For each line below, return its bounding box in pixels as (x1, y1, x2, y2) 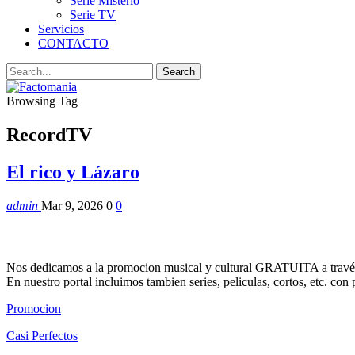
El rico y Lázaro (6, 161, 139, 182)
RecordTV (6, 124, 92, 145)
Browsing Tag (6, 94, 78, 108)
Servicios (38, 22, 84, 36)
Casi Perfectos (6, 329, 78, 343)
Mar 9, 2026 (41, 198, 103, 212)
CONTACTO (38, 36, 109, 50)
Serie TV (70, 8, 116, 21)
